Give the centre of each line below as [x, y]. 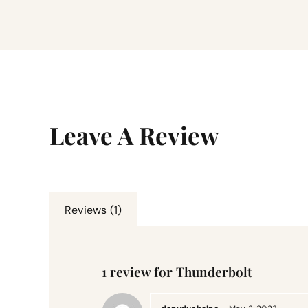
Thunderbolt [214, 272]
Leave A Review [134, 135]
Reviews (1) [93, 210]
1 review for [139, 272]
